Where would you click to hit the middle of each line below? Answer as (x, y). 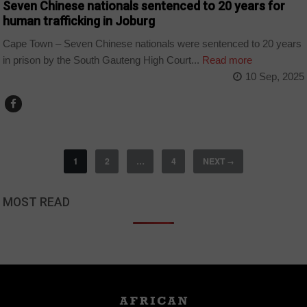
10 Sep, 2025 (274, 76)
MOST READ (37, 202)
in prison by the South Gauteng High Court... (101, 60)
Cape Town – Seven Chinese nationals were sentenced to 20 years (152, 43)
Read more (226, 60)
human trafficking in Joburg (79, 21)
